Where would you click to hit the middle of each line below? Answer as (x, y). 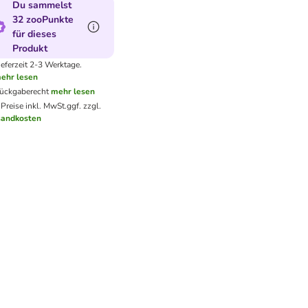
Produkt (30, 48)
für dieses (34, 34)
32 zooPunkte (43, 20)
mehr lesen (73, 91)
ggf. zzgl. (84, 106)
